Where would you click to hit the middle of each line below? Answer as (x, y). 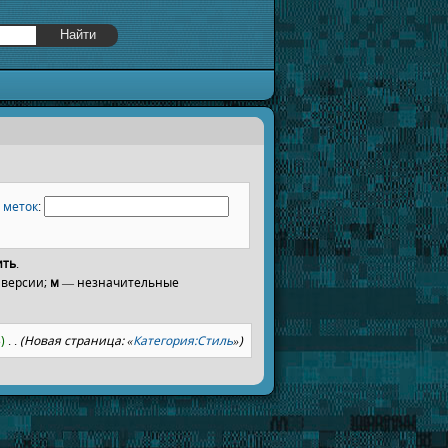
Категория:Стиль (183, 340)
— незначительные (119, 282)
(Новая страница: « (77, 340)
